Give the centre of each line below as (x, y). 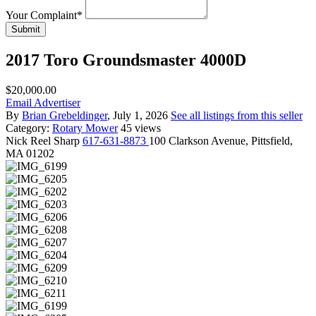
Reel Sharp (55, 140)
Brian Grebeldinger (65, 115)
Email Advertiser (43, 102)
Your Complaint (41, 15)
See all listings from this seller (237, 115)
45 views (141, 128)
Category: (29, 128)
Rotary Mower (85, 128)
